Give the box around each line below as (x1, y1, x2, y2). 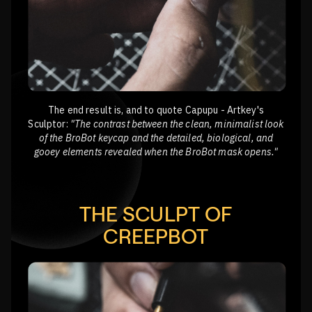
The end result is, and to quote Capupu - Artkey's (48, 104, 264, 117)
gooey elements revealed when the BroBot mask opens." (33, 146, 279, 159)
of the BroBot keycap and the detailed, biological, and (38, 132, 274, 145)
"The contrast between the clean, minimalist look (70, 118, 284, 131)
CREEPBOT (103, 224, 209, 248)
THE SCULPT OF (79, 202, 233, 226)
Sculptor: (28, 118, 70, 131)
